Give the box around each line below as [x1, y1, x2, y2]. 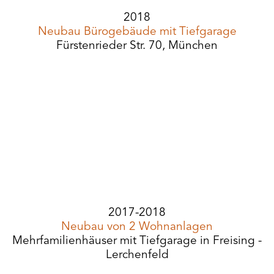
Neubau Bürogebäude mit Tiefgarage [37, 26, 237, 38]
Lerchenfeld [105, 250, 169, 261]
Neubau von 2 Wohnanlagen [61, 221, 213, 233]
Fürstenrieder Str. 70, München [56, 40, 218, 52]
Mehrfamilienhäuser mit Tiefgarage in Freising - [12, 235, 262, 247]
